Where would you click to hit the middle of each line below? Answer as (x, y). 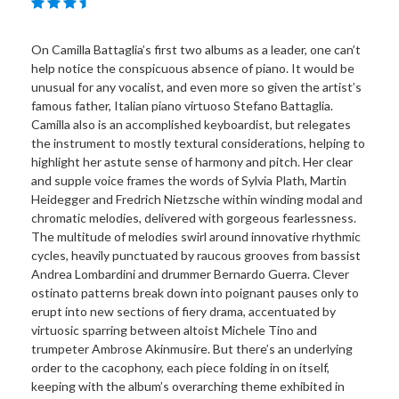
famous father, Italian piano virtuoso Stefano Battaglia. (182, 105)
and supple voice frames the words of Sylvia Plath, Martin (189, 180)
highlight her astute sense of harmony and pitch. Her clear (192, 161)
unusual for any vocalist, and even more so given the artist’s (196, 86)
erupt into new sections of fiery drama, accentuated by (183, 311)
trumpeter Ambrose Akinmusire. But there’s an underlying (192, 348)
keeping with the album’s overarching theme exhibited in (188, 386)
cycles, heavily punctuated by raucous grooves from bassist (196, 255)
